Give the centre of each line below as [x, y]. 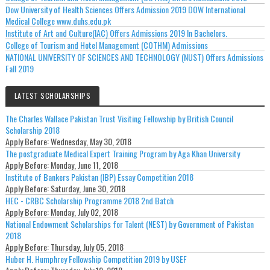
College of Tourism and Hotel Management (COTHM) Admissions [106, 45]
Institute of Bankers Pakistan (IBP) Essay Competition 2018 [99, 177]
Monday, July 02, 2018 [84, 212]
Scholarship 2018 [32, 130]
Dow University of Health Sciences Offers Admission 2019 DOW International [125, 9]
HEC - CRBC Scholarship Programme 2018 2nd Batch [89, 200]
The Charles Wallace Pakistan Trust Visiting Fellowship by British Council [119, 118]
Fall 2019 [19, 68]
